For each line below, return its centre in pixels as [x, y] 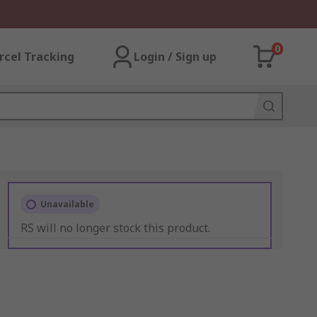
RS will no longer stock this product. [115, 228]
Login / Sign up [175, 57]
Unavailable [67, 204]
